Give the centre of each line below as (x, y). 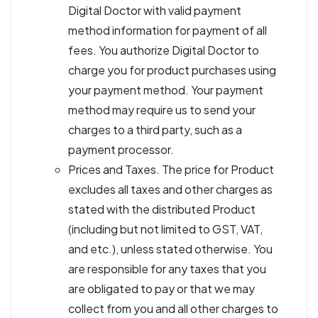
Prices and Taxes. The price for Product (171, 169)
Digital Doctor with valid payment (155, 10)
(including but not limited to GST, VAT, (165, 229)
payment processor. (121, 149)
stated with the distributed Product (162, 209)
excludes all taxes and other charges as (170, 189)
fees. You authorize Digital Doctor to (164, 50)
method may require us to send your (162, 110)
